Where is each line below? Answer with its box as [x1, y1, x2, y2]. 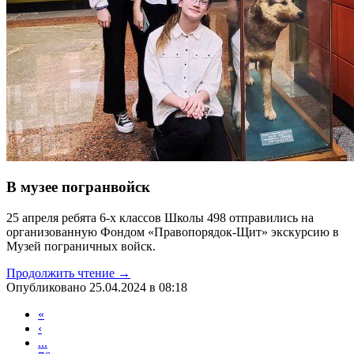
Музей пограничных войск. [6, 239, 156, 253]
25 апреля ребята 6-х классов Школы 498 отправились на [6, 210, 314, 224]
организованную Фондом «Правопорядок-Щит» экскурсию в [6, 224, 339, 239]
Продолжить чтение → [6, 265, 130, 280]
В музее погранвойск [6, 179, 150, 196]
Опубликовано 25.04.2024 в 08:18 [6, 280, 187, 294]
